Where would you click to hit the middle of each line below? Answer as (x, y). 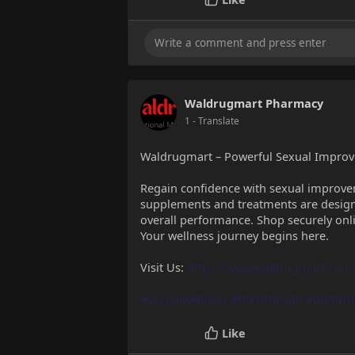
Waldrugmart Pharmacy (254, 103)
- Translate (216, 121)
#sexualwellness (184, 299)
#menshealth (267, 299)
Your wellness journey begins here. (235, 236)
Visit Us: (164, 267)
